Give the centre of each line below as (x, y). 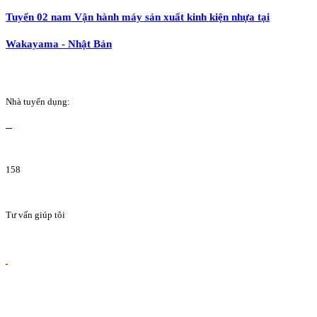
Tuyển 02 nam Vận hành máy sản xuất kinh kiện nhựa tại (138, 17)
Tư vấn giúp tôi (35, 215)
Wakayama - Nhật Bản (59, 44)
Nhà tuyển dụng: (38, 102)
